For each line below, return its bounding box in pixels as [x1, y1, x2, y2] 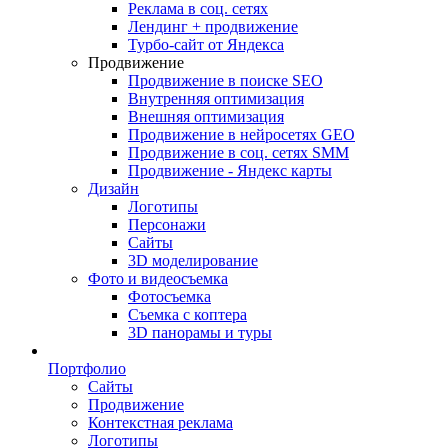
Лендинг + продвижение [128, 18, 298, 35]
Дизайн [88, 180, 139, 197]
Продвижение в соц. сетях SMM [128, 144, 349, 161]
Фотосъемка [128, 288, 211, 305]
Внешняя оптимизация [128, 108, 284, 125]
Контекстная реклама [88, 414, 233, 431]
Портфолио [48, 360, 126, 377]
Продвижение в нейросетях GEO [128, 126, 355, 143]
